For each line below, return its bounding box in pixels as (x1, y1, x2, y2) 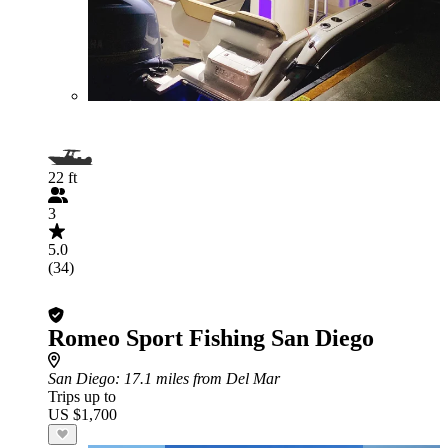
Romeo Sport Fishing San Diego (48, 325, 374, 351)
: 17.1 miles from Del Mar (115, 370, 280, 387)
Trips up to (48, 388, 116, 405)
